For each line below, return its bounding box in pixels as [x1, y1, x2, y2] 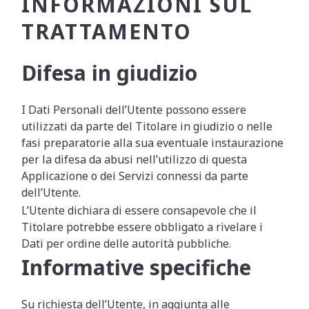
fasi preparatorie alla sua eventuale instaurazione [21, 135, 284, 150]
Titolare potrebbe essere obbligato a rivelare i [21, 219, 263, 235]
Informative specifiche [21, 253, 252, 281]
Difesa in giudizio [21, 59, 198, 87]
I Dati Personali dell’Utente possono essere [21, 102, 247, 117]
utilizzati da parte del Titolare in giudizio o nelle [21, 119, 273, 134]
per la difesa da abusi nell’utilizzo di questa [21, 152, 248, 167]
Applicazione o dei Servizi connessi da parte [21, 168, 249, 183]
